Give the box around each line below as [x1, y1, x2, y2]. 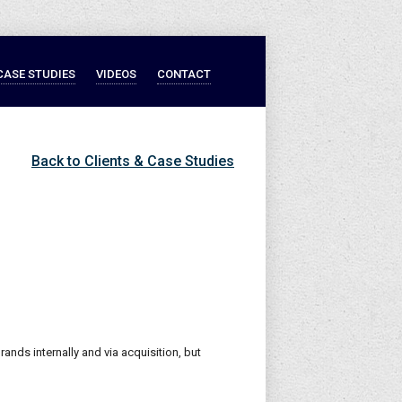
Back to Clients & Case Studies [31, 153, 234, 170]
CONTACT [157, 67, 211, 81]
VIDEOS [96, 67, 136, 81]
